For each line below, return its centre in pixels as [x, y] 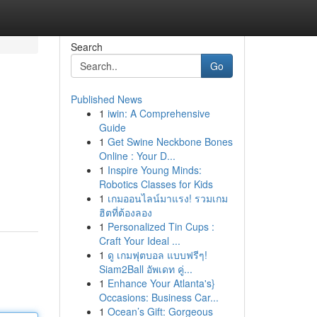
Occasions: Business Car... [158, 297]
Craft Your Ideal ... [139, 241]
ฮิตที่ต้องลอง [125, 212]
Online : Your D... [137, 156]
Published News [106, 99]
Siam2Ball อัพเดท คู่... [145, 269]
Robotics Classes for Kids [156, 184]
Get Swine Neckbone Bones [170, 142]
